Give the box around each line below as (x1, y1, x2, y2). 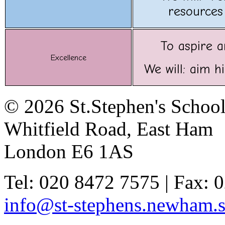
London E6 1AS (4, 141, 134, 163)
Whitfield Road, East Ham (4, 118, 213, 140)
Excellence (50, 53, 86, 62)
